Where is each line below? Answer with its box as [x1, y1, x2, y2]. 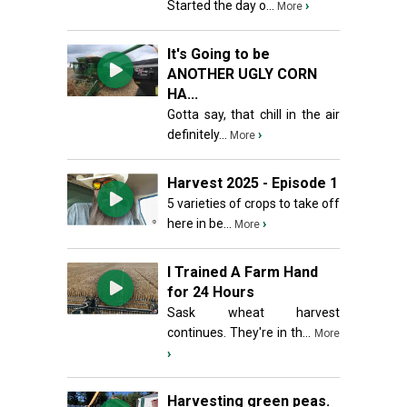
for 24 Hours [167, 283, 254, 301]
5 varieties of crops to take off [167, 196, 340, 211]
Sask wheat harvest [167, 305, 340, 320]
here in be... [167, 216, 232, 231]
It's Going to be [167, 45, 270, 63]
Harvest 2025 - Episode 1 [167, 174, 338, 192]
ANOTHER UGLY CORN [167, 65, 317, 83]
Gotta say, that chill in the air [167, 107, 340, 122]
